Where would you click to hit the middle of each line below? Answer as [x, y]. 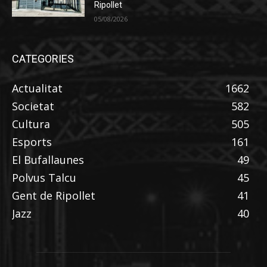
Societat [33, 106]
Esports [32, 142]
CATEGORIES [43, 58]
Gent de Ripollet [54, 195]
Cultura [31, 124]
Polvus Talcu [44, 177]
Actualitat [37, 88]
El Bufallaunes [48, 159]
